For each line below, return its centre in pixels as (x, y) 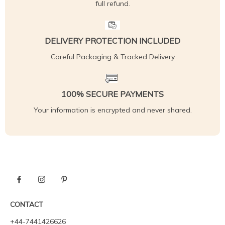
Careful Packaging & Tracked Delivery (113, 57)
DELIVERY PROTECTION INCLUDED (113, 41)
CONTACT (27, 204)
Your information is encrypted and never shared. (113, 110)
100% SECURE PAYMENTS (113, 94)
